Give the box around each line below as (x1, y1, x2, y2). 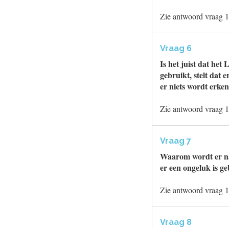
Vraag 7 (160, 136, 191, 146)
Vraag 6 (160, 43, 192, 53)
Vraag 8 (160, 217, 192, 227)
